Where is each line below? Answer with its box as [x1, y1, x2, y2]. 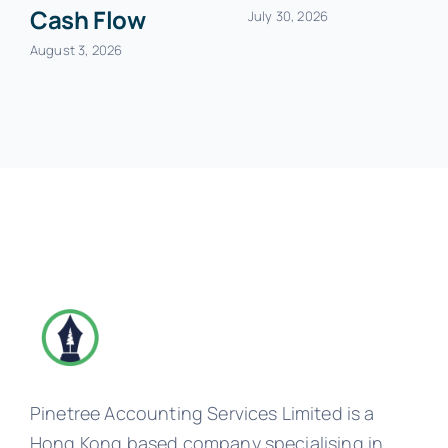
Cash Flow [29, 3, 146, 37]
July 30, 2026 [247, 6, 329, 25]
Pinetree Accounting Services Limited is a [29, 400, 375, 425]
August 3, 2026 [29, 40, 123, 59]
